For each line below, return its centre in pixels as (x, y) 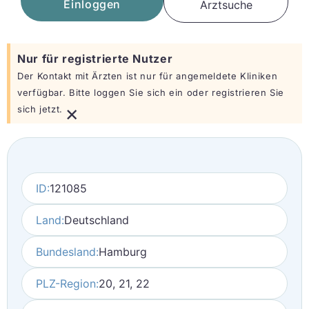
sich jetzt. (40, 109)
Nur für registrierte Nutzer (95, 59)
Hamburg (123, 252)
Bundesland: (67, 252)
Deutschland (97, 220)
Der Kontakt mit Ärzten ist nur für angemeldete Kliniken (148, 76)
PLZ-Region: (67, 283)
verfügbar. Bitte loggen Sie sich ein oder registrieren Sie (151, 92)
